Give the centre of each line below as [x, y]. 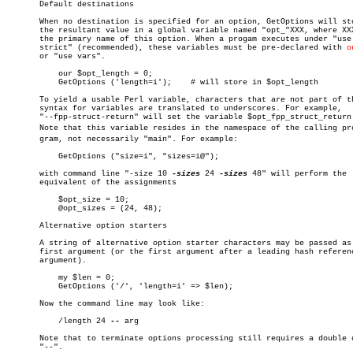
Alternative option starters [87, 226]
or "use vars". [56, 56]
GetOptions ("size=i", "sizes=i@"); [25, 156]
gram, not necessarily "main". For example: [122, 139]
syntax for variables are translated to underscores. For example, [174, 108]
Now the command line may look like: [106, 304]
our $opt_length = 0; [25, 74]
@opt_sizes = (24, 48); [25, 208]
